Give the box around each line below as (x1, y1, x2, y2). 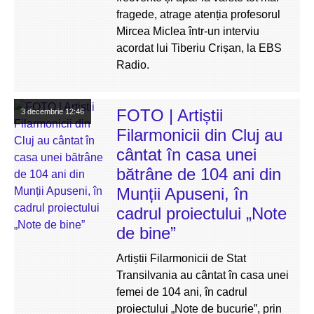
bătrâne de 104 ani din (116, 165, 281, 184)
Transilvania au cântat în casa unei (116, 269, 289, 281)
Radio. (116, 59, 149, 71)
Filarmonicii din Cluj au (116, 125, 282, 144)
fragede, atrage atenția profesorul (116, 8, 280, 20)
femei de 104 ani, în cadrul (116, 286, 247, 298)
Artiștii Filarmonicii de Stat (116, 252, 246, 264)
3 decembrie (21, 107, 63, 116)
